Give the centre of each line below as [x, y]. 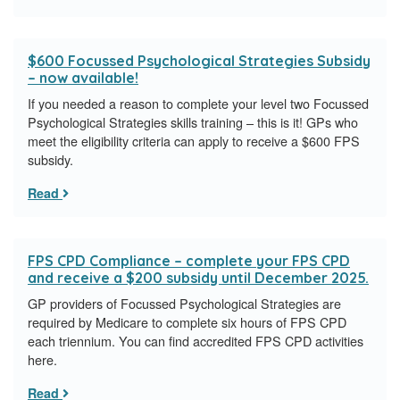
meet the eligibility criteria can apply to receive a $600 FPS [194, 141]
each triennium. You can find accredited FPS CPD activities [196, 341]
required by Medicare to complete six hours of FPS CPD [187, 322]
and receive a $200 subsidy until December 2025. [198, 278]
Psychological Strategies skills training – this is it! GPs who [193, 122]
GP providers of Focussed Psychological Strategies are [184, 304]
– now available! [83, 78]
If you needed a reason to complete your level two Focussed [198, 104]
